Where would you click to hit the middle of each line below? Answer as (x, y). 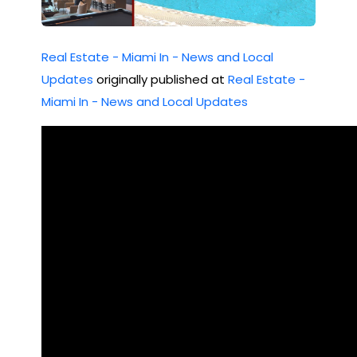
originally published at (161, 79)
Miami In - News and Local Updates (145, 101)
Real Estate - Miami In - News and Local (157, 57)
